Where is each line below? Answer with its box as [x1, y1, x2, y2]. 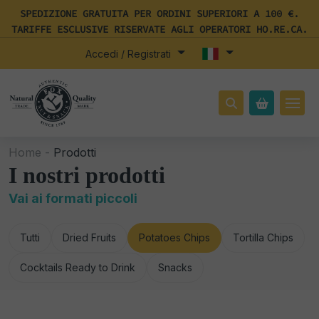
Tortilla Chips [233, 231, 293, 244]
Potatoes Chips [139, 231, 210, 244]
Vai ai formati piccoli [9, 191, 137, 206]
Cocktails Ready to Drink [20, 261, 135, 273]
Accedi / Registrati [85, 48, 174, 60]
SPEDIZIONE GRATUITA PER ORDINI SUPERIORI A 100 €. [20, 7, 299, 20]
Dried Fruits [63, 231, 116, 244]
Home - [9, 145, 50, 159]
